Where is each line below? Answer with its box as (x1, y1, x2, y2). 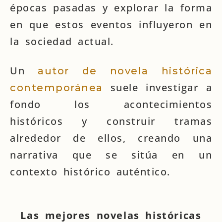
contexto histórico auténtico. (10, 165, 170, 178)
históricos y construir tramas (10, 114, 212, 128)
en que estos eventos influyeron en (10, 18, 212, 31)
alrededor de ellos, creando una (10, 131, 212, 145)
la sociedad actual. (10, 35, 114, 48)
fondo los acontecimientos (10, 98, 212, 111)
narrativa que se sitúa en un (10, 148, 212, 162)
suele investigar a (103, 81, 212, 94)
